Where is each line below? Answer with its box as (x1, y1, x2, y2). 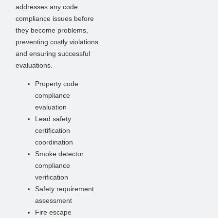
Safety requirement (35, 185, 94, 193)
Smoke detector (35, 150, 84, 158)
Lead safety (35, 115, 71, 123)
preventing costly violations (16, 37, 98, 46)
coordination (35, 138, 73, 146)
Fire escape (35, 208, 72, 217)
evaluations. (16, 61, 53, 69)
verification (35, 173, 68, 182)
